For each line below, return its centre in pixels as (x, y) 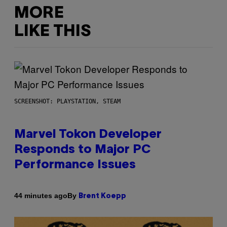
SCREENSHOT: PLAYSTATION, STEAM (67, 101)
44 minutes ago (41, 196)
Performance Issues (75, 165)
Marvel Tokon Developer (88, 135)
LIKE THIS (52, 32)
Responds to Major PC (82, 150)
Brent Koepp (102, 196)
